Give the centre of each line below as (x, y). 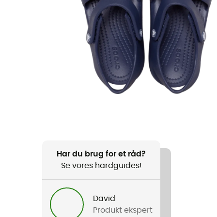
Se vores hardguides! (101, 166)
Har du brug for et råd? (101, 154)
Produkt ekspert (123, 210)
